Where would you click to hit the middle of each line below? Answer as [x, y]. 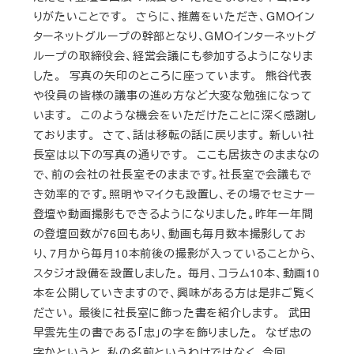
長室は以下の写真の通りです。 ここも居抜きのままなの [177, 154]
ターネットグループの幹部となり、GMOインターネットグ [175, 36]
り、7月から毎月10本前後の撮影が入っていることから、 [175, 253]
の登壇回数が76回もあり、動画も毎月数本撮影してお [169, 233]
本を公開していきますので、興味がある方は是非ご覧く [174, 293]
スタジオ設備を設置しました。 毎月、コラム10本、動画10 [176, 273]
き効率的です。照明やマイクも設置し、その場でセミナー [174, 194]
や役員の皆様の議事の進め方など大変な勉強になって [173, 95]
